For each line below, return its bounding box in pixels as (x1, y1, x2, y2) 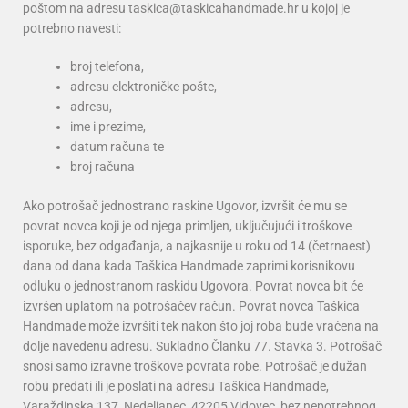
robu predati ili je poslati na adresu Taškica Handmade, (23, 379, 329, 394)
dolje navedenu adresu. (23, 339, 156, 354)
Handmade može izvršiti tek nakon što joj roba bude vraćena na (23, 319, 379, 334)
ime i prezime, (70, 119, 147, 135)
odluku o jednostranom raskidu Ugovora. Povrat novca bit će (23, 279, 363, 294)
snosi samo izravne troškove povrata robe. (23, 359, 265, 374)
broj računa (70, 159, 136, 175)
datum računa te (70, 139, 165, 155)
